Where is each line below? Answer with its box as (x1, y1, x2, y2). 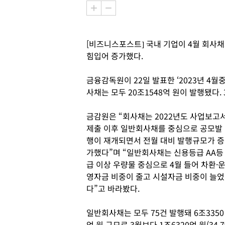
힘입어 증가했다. (86, 50, 143, 62)
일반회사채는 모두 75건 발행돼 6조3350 (86, 206, 224, 218)
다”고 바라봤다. (86, 182, 140, 194)
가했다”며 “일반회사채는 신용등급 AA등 (86, 146, 223, 158)
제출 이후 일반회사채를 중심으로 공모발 (86, 122, 222, 134)
